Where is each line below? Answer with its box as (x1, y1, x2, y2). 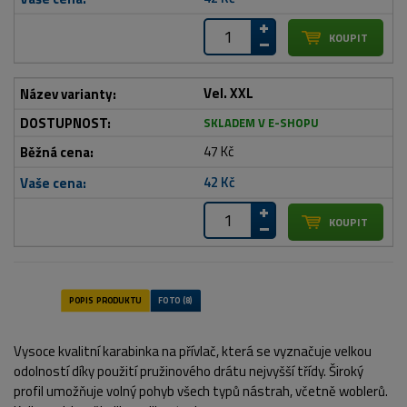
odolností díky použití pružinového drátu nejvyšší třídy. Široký (14, 360, 363, 382)
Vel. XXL (203, 82, 253, 104)
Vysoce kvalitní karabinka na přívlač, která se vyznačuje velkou (14, 340, 372, 362)
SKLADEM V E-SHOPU (203, 113, 319, 132)
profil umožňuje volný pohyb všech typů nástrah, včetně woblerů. (14, 380, 388, 402)
